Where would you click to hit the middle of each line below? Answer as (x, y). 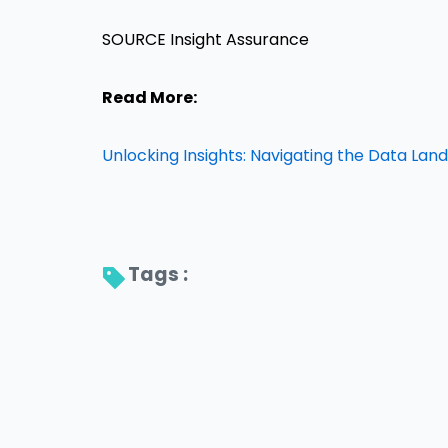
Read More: (149, 97)
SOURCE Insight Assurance (205, 39)
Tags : (160, 274)
